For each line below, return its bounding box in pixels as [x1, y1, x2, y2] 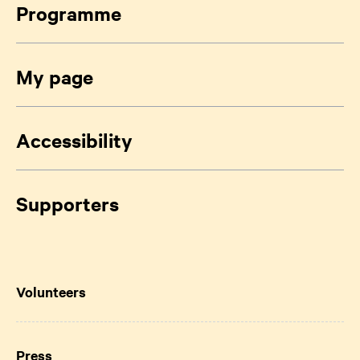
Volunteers [16, 281, 86, 301]
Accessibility [16, 126, 133, 153]
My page [16, 63, 93, 89]
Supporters [16, 190, 119, 216]
